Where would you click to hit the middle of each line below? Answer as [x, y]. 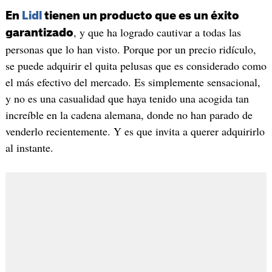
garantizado [39, 33]
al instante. [29, 148]
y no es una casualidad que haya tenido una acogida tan [127, 99]
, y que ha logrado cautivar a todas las [157, 32]
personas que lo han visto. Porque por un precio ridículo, [131, 49]
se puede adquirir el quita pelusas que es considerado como [136, 66]
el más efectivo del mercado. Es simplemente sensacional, [133, 82]
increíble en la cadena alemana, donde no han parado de [129, 115]
